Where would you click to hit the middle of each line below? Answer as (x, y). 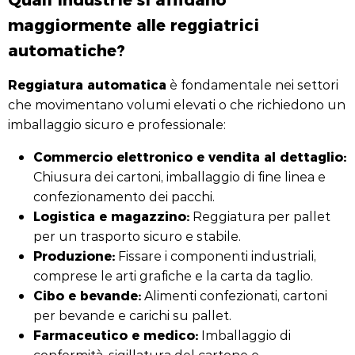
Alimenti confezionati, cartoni (234, 295)
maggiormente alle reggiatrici (134, 24)
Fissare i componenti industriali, (216, 256)
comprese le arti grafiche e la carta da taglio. (173, 275)
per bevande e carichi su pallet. (132, 315)
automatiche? (67, 49)
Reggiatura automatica (87, 84)
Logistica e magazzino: (111, 216)
